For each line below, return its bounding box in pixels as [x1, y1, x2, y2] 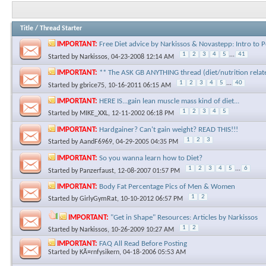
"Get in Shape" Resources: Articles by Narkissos [110, 213, 258, 221]
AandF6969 [80, 138, 112, 145]
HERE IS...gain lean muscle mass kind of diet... [99, 97, 239, 105]
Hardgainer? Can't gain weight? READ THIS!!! [99, 125, 238, 134]
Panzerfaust [80, 167, 114, 175]
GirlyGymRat [80, 195, 117, 202]
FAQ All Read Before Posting [99, 239, 187, 248]
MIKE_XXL [80, 109, 108, 117]
